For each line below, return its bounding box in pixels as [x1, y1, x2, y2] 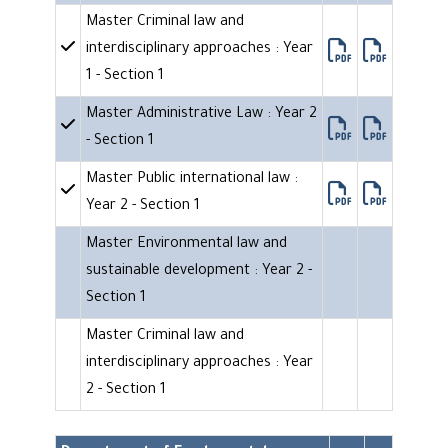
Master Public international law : [86, 172, 298, 189]
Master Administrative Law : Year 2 [86, 107, 317, 124]
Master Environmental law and [86, 237, 287, 254]
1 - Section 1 [86, 69, 164, 86]
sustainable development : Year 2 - [86, 264, 312, 281]
